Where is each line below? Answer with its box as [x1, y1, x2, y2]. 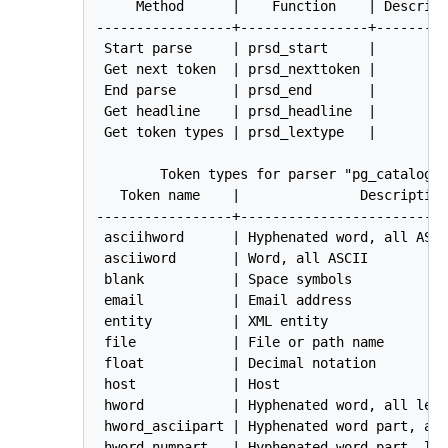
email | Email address [96, 292, 353, 309]
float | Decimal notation [96, 355, 377, 372]
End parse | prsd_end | [96, 82, 385, 99]
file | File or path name [96, 334, 385, 351]
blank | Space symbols [96, 271, 353, 288]
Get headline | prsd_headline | [96, 103, 385, 120]
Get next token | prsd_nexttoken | [96, 61, 385, 78]
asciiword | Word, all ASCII [96, 250, 369, 267]
